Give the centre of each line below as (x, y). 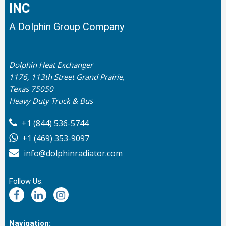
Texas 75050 (31, 89)
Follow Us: (26, 181)
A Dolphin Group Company (66, 27)
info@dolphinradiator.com (72, 154)
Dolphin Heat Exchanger (51, 65)
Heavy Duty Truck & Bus (51, 101)
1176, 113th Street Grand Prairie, (67, 77)
